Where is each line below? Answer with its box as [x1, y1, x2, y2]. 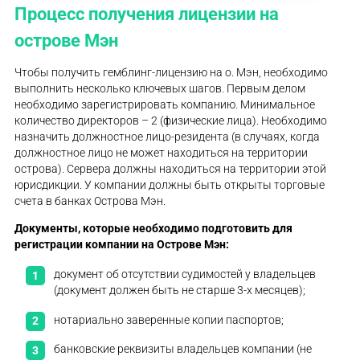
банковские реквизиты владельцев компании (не [54, 342, 313, 356]
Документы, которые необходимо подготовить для [14, 222, 293, 235]
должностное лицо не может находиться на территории [14, 146, 309, 160]
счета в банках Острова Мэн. [14, 194, 166, 208]
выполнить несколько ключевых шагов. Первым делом [14, 82, 306, 96]
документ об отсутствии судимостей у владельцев [54, 268, 317, 281]
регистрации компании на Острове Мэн [14, 238, 227, 252]
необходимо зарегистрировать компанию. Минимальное [14, 98, 316, 112]
